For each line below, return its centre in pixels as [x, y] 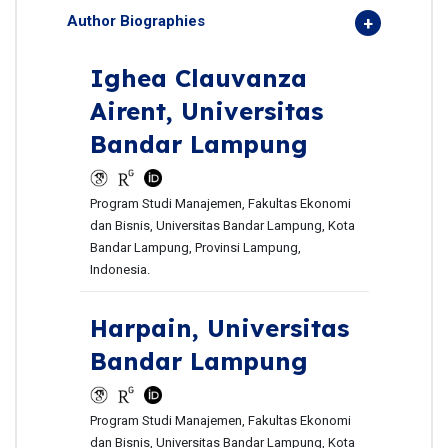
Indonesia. [119, 270]
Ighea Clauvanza [198, 78]
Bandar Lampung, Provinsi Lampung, [195, 248]
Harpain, [148, 328]
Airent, [135, 111]
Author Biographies [136, 21]
